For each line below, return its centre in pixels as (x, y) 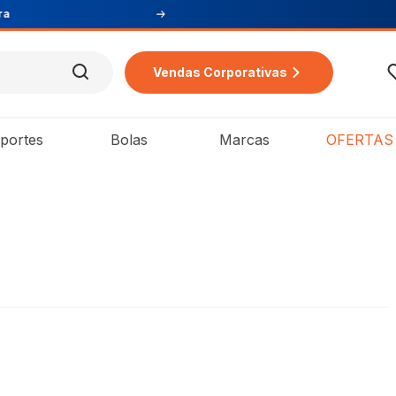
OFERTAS (359, 140)
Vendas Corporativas (220, 72)
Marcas (244, 140)
